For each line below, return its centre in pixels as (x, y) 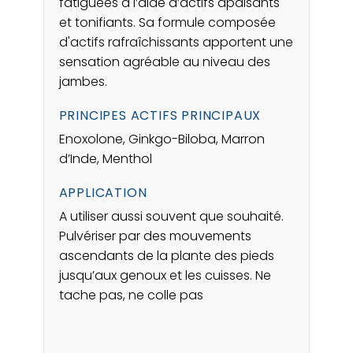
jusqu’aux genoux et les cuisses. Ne (165, 276)
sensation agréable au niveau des (164, 62)
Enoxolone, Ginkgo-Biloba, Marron (162, 139)
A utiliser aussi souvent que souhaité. (171, 217)
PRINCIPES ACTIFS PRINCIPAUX (160, 116)
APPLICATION (103, 193)
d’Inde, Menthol (105, 159)
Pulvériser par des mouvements (155, 236)
